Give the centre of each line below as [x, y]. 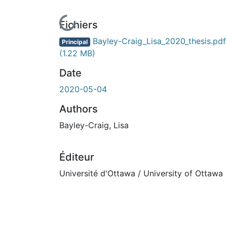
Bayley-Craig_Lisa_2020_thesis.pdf [158, 41]
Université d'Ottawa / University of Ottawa [141, 173]
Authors [79, 109]
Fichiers [79, 25]
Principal [74, 42]
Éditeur [77, 157]
